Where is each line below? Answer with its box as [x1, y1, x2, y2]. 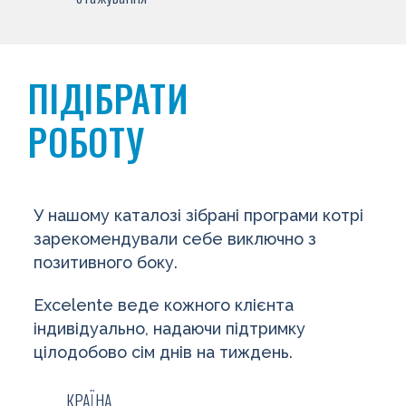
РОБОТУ [28, 114, 145, 169]
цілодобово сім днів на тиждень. [34, 343, 294, 362]
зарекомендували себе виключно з [34, 229, 317, 248]
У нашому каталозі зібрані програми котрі [34, 206, 364, 225]
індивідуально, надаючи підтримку [34, 319, 306, 338]
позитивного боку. [34, 253, 179, 272]
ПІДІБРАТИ [28, 71, 189, 125]
